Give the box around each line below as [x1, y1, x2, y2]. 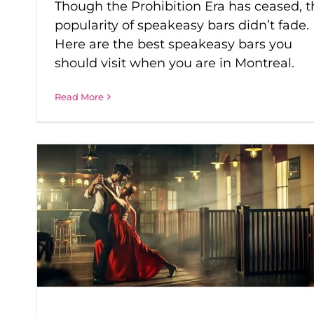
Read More [55, 90, 104, 102]
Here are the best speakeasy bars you [55, 36, 292, 52]
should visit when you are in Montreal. [55, 55, 294, 71]
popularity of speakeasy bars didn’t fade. [55, 17, 309, 33]
